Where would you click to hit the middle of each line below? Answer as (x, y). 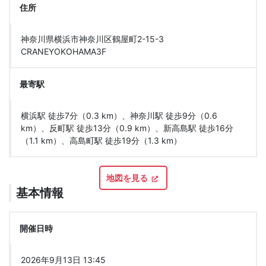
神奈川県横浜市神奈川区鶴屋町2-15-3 (92, 39)
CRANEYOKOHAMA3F (64, 51)
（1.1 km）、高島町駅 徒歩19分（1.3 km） (101, 140)
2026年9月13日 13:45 (63, 259)
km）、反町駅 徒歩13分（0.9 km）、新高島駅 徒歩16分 (127, 128)
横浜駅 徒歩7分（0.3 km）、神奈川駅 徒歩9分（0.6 (119, 115)
